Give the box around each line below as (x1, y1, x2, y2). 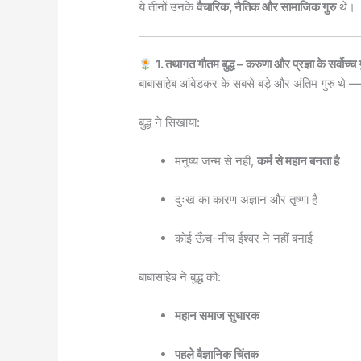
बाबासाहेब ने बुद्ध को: (139, 269, 222, 285)
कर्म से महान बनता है (257, 153, 340, 169)
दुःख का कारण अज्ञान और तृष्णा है (175, 192, 318, 208)
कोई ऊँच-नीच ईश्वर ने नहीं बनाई (175, 230, 313, 247)
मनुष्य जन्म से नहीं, (175, 153, 258, 169)
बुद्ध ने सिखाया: (139, 114, 201, 131)
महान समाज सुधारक (175, 308, 260, 324)
